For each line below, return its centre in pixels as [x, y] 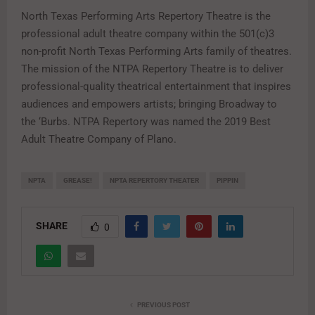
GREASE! [78, 180]
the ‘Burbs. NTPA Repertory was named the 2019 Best [146, 121]
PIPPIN [227, 180]
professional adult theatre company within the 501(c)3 [148, 33]
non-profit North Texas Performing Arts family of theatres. [156, 51]
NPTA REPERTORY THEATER [154, 180]
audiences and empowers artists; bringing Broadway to [149, 104]
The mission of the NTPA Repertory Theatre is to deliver [152, 69]
